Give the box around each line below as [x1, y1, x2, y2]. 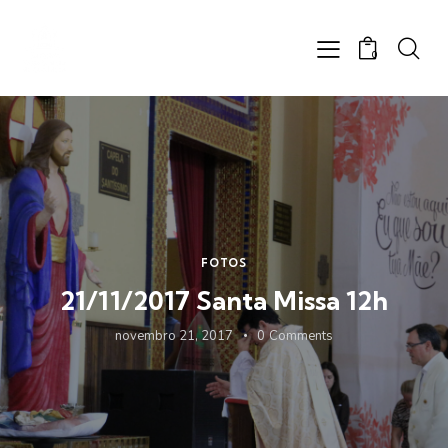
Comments [268, 326, 333, 345]
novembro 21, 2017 [115, 326, 234, 345]
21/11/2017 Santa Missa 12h [60, 283, 388, 317]
